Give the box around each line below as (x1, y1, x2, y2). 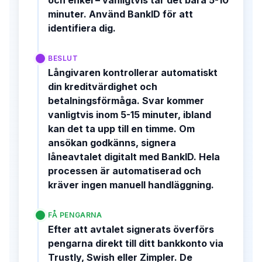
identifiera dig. (48, 22, 116, 34)
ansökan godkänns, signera (48, 136, 176, 149)
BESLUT (48, 53, 78, 63)
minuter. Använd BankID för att (48, 8, 193, 20)
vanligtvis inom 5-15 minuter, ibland (48, 108, 211, 120)
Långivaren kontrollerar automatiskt (48, 66, 218, 78)
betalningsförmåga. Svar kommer (48, 94, 204, 106)
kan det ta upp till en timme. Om (48, 122, 195, 135)
